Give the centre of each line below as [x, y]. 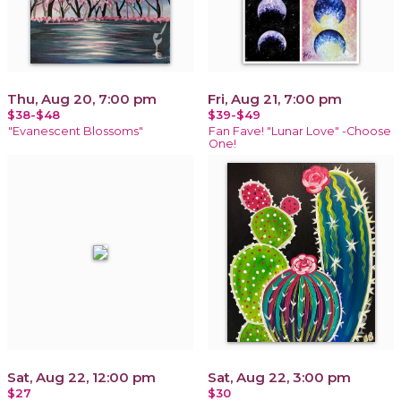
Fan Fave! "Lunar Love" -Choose [300, 131]
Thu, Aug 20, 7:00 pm [82, 98]
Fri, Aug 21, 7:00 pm [275, 98]
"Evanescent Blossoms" [76, 131]
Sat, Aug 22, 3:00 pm [279, 377]
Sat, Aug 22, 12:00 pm [81, 377]
